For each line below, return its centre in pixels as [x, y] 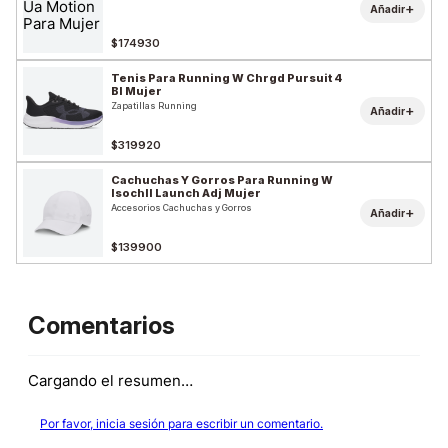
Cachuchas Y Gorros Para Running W [222, 180]
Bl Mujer [136, 91]
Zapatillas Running [154, 106]
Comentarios [101, 325]
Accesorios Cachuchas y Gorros [181, 208]
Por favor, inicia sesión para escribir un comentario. [181, 423]
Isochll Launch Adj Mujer [186, 193]
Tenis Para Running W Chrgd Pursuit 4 [226, 78]
